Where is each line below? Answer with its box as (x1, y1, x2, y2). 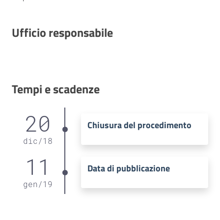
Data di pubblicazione (87, 162, 170, 175)
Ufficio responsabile (12, 23, 113, 41)
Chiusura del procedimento (87, 118, 192, 132)
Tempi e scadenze (12, 80, 100, 98)
